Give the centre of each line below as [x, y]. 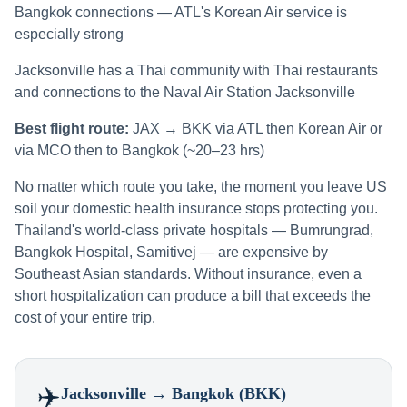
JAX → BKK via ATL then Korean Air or [258, 129]
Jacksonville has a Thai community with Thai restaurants [196, 70]
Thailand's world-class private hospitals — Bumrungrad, [194, 230]
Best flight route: [72, 129]
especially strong [69, 34]
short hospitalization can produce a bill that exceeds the [193, 296]
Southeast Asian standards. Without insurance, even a [188, 274]
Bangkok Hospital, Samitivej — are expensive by [171, 252]
